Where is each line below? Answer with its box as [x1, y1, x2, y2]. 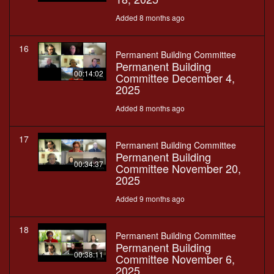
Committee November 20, [116, 160, 241, 177]
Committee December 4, [116, 70, 235, 86]
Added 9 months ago [116, 193, 185, 204]
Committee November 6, [116, 251, 235, 267]
